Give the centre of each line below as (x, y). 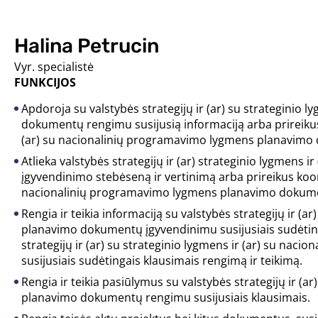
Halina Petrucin (87, 46)
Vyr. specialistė (54, 67)
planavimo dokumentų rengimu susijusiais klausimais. (166, 297)
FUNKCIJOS (45, 82)
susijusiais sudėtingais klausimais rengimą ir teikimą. (162, 261)
